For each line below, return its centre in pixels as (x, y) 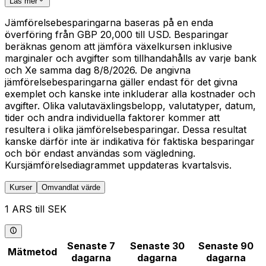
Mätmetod (32, 251)
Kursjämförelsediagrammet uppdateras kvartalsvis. (118, 165)
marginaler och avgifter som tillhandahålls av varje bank (131, 58)
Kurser (21, 188)
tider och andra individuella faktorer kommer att (112, 118)
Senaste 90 (226, 246)
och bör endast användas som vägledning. (100, 153)
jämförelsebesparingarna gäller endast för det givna (121, 82)
